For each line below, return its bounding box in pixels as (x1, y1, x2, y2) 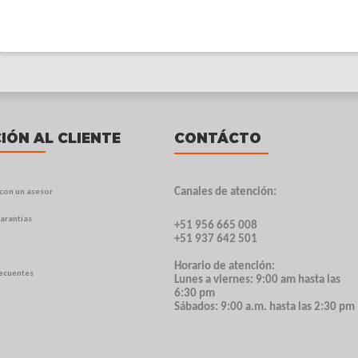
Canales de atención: (174, 185, 277, 198)
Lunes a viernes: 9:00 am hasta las (174, 273, 341, 286)
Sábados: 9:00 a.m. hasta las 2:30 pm (174, 300, 356, 313)
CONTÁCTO (174, 129, 262, 146)
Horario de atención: (174, 260, 276, 272)
